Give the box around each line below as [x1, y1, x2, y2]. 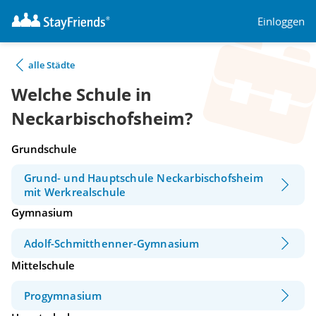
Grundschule [11, 142, 77, 156]
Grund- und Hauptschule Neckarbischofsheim [24, 171, 263, 186]
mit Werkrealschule [24, 185, 126, 200]
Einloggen [257, 13, 305, 28]
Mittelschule [11, 257, 75, 272]
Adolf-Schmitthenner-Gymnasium [24, 236, 200, 250]
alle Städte [28, 59, 75, 71]
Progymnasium [24, 288, 102, 303]
